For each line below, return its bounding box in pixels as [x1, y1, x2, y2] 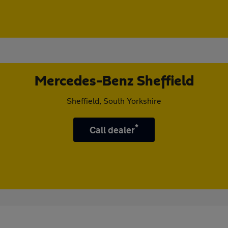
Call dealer [89, 124, 135, 135]
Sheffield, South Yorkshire [67, 96, 161, 105]
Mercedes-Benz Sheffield [34, 74, 194, 89]
